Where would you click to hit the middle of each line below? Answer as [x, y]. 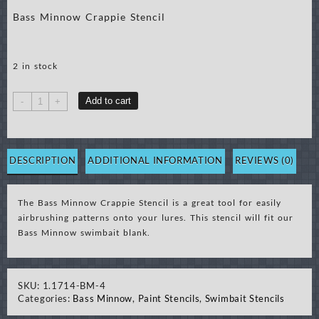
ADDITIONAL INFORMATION [155, 160]
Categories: [46, 298]
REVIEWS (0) [265, 160]
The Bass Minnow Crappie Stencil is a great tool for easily [150, 202]
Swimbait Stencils [245, 298]
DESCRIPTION [43, 160]
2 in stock [35, 66]
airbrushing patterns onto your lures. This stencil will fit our [156, 217]
